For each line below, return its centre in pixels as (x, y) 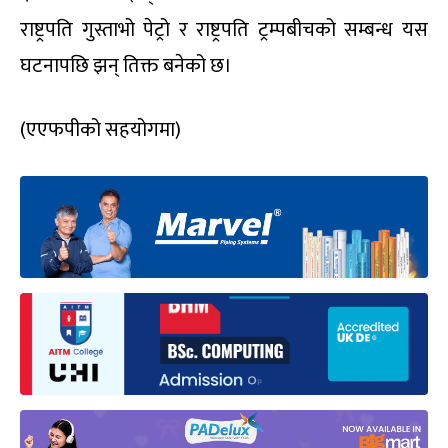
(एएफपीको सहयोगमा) (100, 130)
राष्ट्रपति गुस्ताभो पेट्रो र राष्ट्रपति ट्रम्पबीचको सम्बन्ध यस (224, 30)
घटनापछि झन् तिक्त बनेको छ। (126, 66)
